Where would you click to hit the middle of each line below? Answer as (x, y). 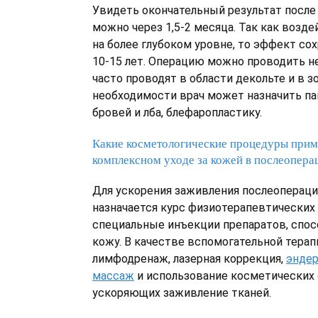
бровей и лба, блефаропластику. (177, 113)
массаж (113, 276)
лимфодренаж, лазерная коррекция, (189, 259)
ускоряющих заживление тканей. (182, 293)
